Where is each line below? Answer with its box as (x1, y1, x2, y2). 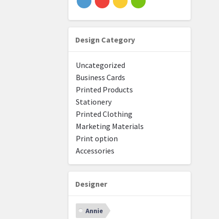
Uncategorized (76, 60, 126, 70)
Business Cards (76, 72, 126, 83)
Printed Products (76, 85, 133, 95)
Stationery (76, 97, 112, 107)
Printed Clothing (76, 109, 133, 119)
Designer (75, 179, 108, 189)
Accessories (76, 146, 115, 156)
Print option (76, 133, 118, 144)
